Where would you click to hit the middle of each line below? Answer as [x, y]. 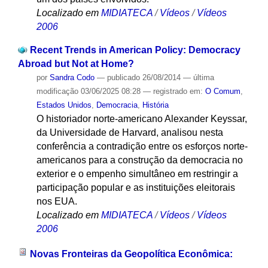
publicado [123, 77]
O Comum [223, 91]
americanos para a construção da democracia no [139, 160]
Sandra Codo [72, 77]
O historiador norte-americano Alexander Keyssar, [141, 118]
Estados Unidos [64, 105]
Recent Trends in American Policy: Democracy [135, 50]
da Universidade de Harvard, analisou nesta [130, 132]
